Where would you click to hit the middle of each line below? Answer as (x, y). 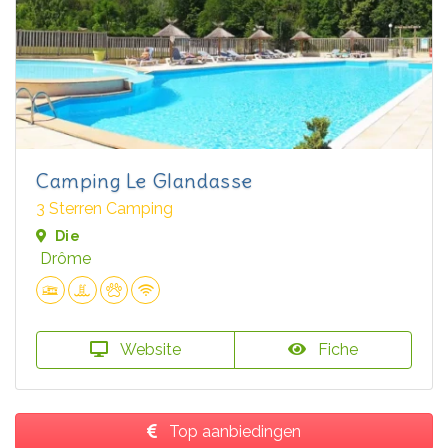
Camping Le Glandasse (144, 180)
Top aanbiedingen (233, 432)
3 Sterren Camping (104, 208)
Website (148, 350)
